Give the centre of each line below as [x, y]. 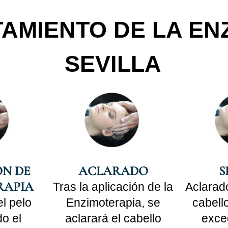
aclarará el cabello [113, 218]
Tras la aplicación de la [113, 187]
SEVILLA [113, 64]
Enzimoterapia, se [113, 202]
